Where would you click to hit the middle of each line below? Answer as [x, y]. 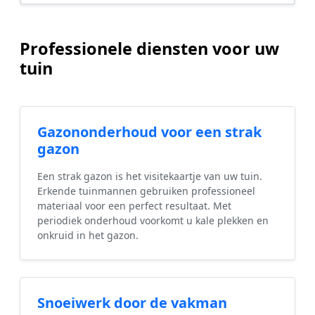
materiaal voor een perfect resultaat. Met [134, 206]
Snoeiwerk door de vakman [132, 303]
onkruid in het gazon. [88, 236]
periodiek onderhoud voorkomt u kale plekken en [153, 221]
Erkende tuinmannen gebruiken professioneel [146, 191]
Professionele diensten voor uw [149, 49]
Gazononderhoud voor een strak [149, 132]
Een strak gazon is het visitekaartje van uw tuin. [150, 176]
